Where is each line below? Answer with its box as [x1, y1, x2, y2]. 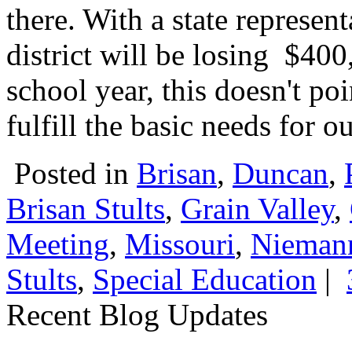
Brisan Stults [6, 191, 165, 225]
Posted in [6, 156, 137, 190]
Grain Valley [181, 191, 334, 225]
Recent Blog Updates [6, 297, 268, 332]
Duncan [233, 156, 328, 190]
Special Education [93, 262, 317, 296]
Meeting [6, 226, 109, 261]
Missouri [125, 226, 235, 261]
